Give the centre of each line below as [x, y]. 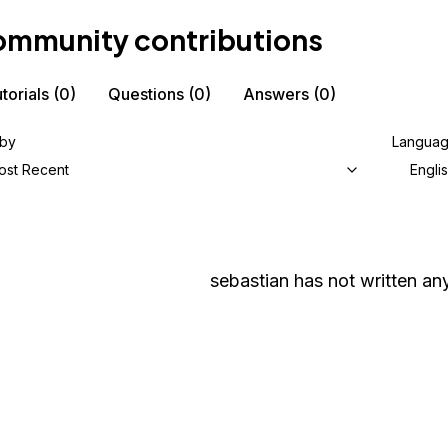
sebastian [249, 280]
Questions [146, 94]
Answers [276, 94]
